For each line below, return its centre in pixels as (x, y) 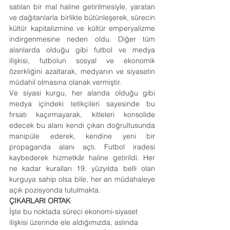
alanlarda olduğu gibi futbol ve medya (82, 50)
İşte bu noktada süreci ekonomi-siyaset (74, 212)
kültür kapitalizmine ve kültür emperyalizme (82, 28)
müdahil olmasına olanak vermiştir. (65, 82)
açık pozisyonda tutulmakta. (55, 190)
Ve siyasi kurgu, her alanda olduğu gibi (82, 93)
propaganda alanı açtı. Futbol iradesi (82, 147)
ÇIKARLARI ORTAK (40, 201)
